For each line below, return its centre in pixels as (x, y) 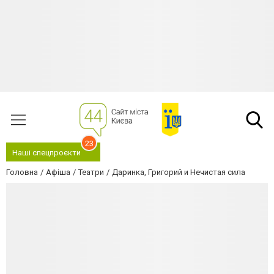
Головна (22, 172)
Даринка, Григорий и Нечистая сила (179, 172)
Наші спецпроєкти (46, 153)
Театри (91, 172)
